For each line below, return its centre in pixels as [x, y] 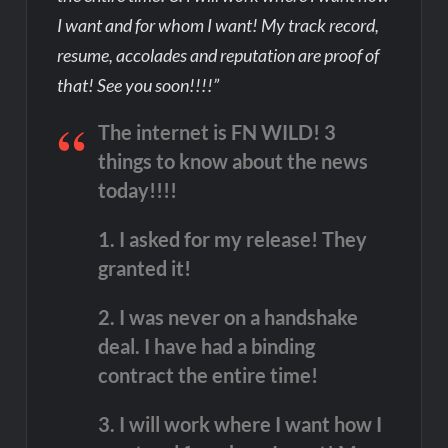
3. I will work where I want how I [239, 423]
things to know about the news [232, 160]
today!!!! [137, 189]
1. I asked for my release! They [232, 238]
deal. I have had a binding [206, 345]
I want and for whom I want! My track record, [218, 24]
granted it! [144, 267]
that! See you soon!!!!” [138, 84]
